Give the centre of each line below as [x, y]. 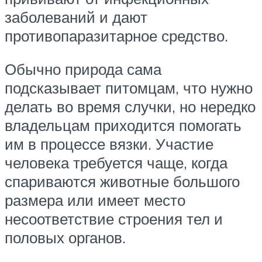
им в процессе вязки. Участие [109, 144]
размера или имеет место [95, 200]
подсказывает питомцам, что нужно [129, 88]
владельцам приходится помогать [123, 125]
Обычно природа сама [83, 69]
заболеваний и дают [76, 17]
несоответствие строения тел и [114, 219]
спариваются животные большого [122, 182]
